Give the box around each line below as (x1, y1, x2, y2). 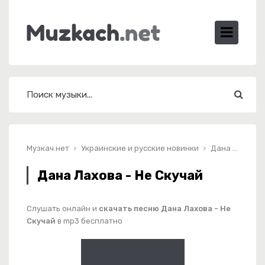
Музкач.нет (27, 144, 69, 153)
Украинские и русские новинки (81, 144, 199, 153)
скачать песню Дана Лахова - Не (99, 204, 231, 213)
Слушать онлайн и (27, 204, 99, 213)
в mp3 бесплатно (56, 216, 122, 225)
